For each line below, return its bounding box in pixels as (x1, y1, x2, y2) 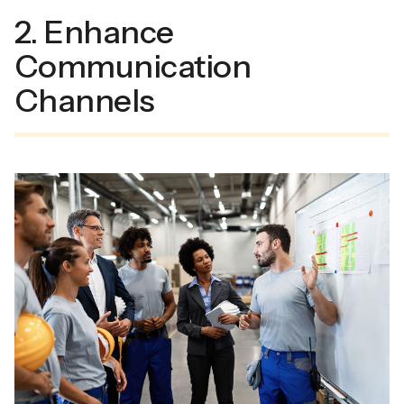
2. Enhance (14, 12, 174, 51)
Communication (14, 46, 252, 86)
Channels (14, 80, 155, 120)
